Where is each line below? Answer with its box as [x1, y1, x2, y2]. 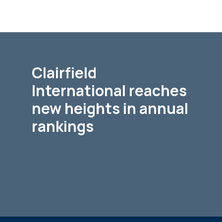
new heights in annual [32, 98, 188, 118]
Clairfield [32, 62, 97, 83]
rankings [32, 116, 94, 136]
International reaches [32, 80, 187, 101]
